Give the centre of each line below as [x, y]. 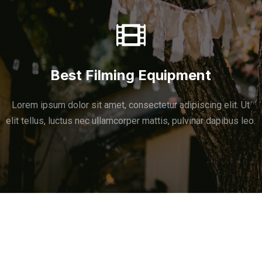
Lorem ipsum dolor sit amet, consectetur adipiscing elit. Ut [131, 105]
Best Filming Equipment [131, 75]
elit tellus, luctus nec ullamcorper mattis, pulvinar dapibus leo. [131, 121]
